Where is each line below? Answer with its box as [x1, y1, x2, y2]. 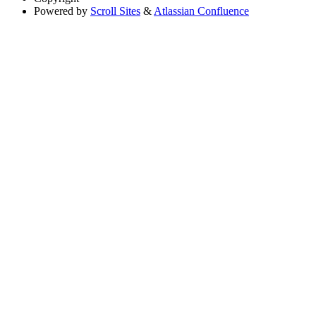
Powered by [34, 5, 87, 18]
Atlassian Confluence [154, 5, 249, 18]
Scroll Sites [90, 5, 140, 18]
